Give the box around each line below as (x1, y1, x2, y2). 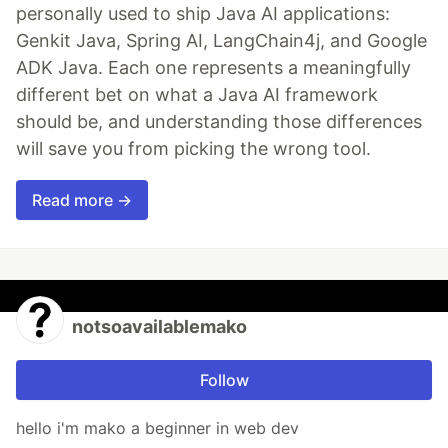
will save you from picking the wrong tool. (16, 138, 371, 160)
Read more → (32, 190, 132, 211)
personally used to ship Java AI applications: (16, 3, 390, 25)
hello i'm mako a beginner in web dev (16, 418, 299, 439)
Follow (199, 370, 249, 391)
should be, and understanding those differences (16, 111, 422, 133)
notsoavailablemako (72, 316, 247, 338)
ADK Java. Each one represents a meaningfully (16, 57, 411, 79)
